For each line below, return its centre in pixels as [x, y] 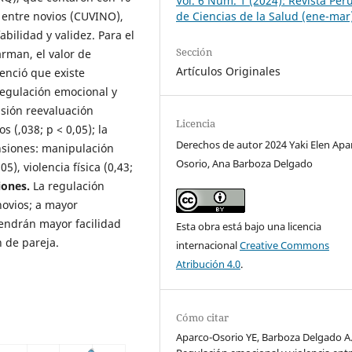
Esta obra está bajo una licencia [249, 227]
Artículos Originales [229, 71]
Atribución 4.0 [209, 264]
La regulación [69, 185]
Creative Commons [285, 246]
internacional [208, 246]
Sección [194, 52]
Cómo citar [203, 318]
